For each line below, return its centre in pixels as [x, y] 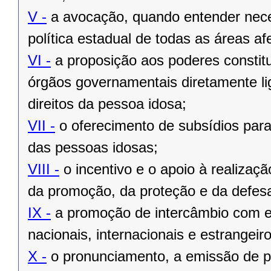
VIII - [44, 169]
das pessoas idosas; [93, 148]
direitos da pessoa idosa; [107, 104]
